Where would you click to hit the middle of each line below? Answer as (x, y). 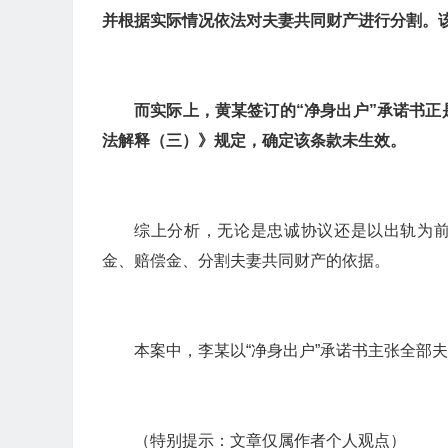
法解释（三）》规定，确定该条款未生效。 (254, 140)
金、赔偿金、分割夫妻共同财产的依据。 (246, 260)
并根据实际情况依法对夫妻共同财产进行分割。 (270, 20)
